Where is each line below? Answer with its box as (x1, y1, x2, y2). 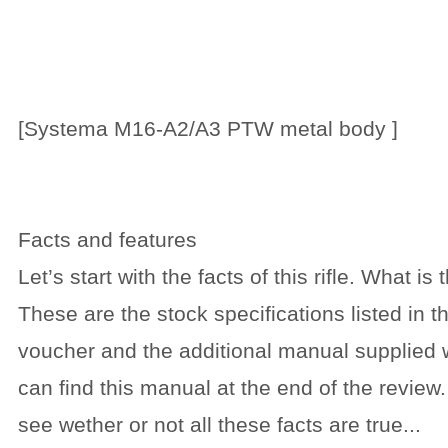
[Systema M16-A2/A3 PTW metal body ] (18, 117, 398, 140)
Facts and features (18, 228, 197, 251)
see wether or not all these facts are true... (18, 413, 421, 436)
